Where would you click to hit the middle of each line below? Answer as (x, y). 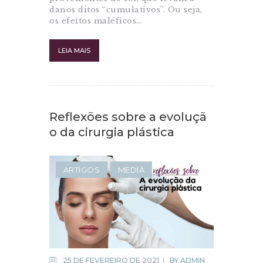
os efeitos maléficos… (96, 21)
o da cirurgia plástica (112, 132)
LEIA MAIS (74, 50)
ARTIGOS (82, 170)
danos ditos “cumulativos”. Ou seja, (126, 9)
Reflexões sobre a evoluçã (128, 117)
